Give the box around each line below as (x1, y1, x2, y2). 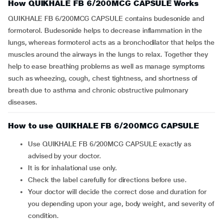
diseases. (8, 98, 38, 106)
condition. (28, 212, 59, 220)
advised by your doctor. (28, 152, 102, 160)
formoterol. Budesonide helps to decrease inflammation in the (8, 26, 203, 34)
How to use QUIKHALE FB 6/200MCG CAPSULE (8, 121, 199, 130)
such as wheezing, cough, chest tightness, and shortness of (8, 74, 198, 82)
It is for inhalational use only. (29, 164, 117, 172)
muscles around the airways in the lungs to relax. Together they (8, 50, 208, 58)
